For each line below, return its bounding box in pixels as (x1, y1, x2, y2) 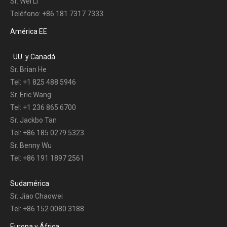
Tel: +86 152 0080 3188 (10, 205, 84, 213)
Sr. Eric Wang (10, 91, 51, 99)
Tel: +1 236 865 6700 (10, 103, 76, 112)
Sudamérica (10, 179, 49, 188)
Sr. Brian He (10, 65, 47, 74)
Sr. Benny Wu (10, 141, 52, 150)
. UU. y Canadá (10, 53, 55, 61)
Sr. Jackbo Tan (10, 116, 57, 125)
